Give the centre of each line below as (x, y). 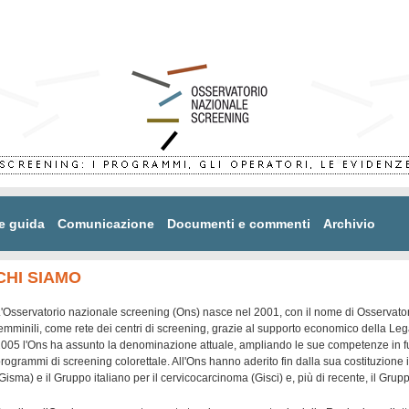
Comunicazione (106, 224)
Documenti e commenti (239, 224)
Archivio (349, 224)
